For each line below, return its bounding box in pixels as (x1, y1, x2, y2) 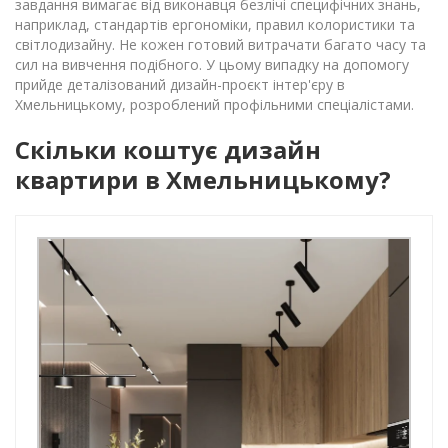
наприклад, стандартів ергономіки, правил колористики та (15, 15, 415, 34)
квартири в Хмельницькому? (15, 163, 391, 196)
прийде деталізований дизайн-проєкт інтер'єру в (15, 75, 345, 94)
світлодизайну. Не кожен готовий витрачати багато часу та (15, 35, 426, 54)
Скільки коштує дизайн (15, 133, 321, 166)
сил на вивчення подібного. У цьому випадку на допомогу (15, 55, 409, 74)
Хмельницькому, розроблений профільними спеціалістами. (15, 95, 414, 114)
